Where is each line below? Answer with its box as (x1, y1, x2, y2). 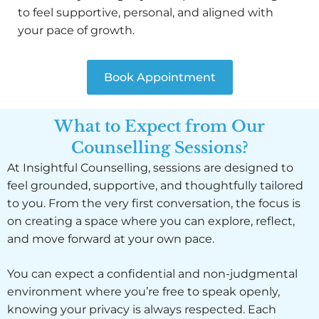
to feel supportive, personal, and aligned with (18, 6, 273, 20)
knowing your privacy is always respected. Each (7, 303, 276, 317)
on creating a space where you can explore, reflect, (7, 214, 295, 229)
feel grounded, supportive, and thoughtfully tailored (7, 179, 303, 193)
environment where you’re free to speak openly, (7, 285, 280, 299)
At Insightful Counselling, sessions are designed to (7, 161, 293, 175)
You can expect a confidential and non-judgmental (7, 267, 298, 281)
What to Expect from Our (54, 117, 265, 137)
